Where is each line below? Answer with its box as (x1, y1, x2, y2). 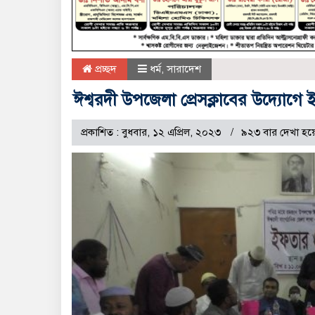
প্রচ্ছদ (92, 63, 117, 76)
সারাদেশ (167, 63, 201, 76)
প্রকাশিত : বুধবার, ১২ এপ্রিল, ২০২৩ (81, 126, 224, 139)
